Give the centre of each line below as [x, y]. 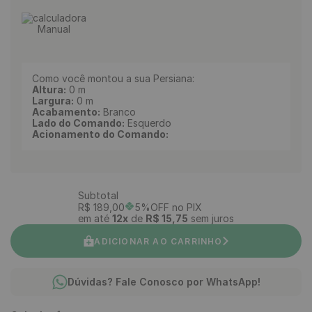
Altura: [49, 89]
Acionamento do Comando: [100, 134]
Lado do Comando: [78, 123]
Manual [54, 29]
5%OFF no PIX [168, 207]
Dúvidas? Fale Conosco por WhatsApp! [164, 282]
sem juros [211, 218]
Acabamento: [66, 112]
